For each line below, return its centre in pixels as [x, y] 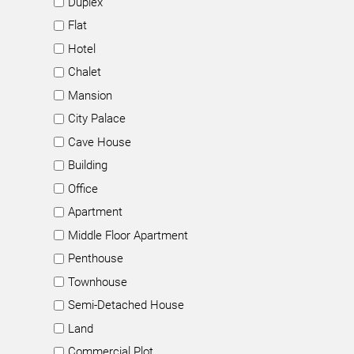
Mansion [90, 95]
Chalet [85, 72]
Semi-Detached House [126, 305]
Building [88, 165]
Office [83, 188]
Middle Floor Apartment [128, 235]
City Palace [97, 119]
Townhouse [98, 282]
